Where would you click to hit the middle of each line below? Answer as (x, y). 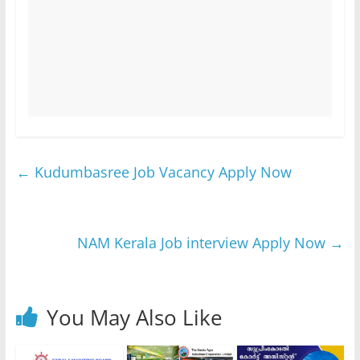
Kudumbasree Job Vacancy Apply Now (161, 172)
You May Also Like (134, 318)
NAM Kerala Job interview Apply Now (204, 243)
